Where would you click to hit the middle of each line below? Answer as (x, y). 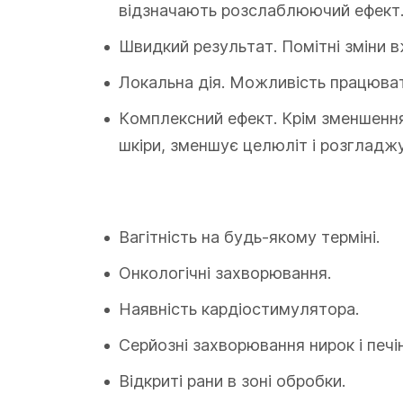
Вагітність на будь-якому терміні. (249, 237)
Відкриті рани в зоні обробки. (232, 381)
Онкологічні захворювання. (225, 273)
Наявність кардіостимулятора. (239, 309)
